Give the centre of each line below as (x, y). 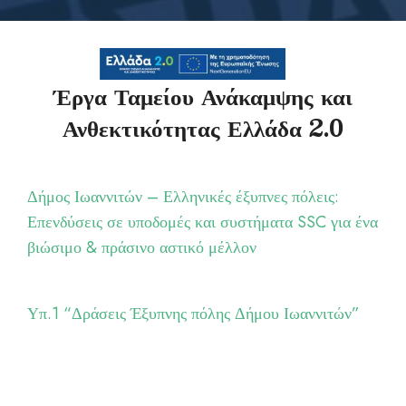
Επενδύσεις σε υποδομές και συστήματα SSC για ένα (203, 222)
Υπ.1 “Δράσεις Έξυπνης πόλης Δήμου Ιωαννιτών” (193, 313)
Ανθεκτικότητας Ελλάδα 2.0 (203, 127)
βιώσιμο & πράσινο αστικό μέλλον (142, 247)
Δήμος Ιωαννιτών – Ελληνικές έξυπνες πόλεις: (183, 196)
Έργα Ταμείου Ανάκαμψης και (203, 95)
